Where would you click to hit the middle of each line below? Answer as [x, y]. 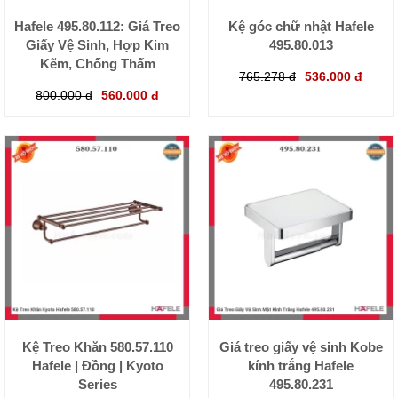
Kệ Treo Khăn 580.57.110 [97, 347]
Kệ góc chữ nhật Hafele [301, 27]
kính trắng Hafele [301, 366]
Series [97, 385]
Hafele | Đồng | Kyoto [97, 366]
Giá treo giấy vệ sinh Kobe [301, 347]
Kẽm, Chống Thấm [97, 64]
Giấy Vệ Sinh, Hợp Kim [97, 45]
